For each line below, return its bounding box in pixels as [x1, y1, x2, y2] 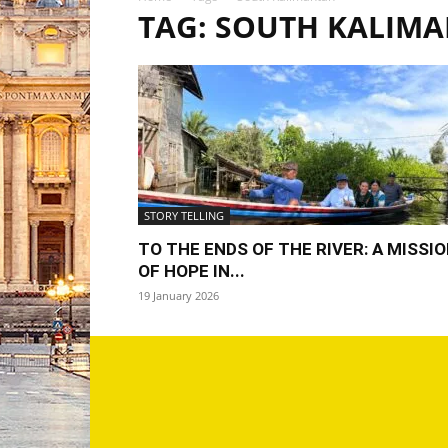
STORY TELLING [144, 207, 224, 223]
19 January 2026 [138, 287, 219, 303]
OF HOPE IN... [138, 260, 245, 281]
